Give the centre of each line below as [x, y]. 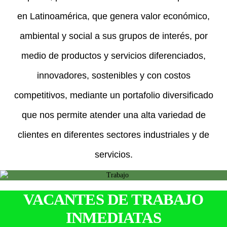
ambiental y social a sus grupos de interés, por [113, 36]
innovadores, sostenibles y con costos [113, 75]
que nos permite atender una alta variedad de [113, 115]
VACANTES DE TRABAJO [113, 199]
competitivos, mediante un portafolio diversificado [113, 95]
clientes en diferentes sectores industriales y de [113, 135]
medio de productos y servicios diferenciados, [113, 56]
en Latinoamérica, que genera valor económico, [113, 16]
